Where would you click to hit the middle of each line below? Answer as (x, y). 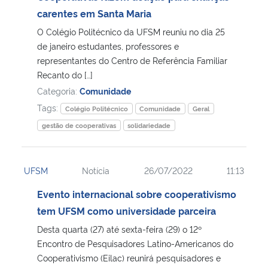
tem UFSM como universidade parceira (127, 210)
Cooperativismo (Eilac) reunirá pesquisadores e (129, 257)
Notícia (96, 170)
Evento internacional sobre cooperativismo (137, 194)
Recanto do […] (65, 74)
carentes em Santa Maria (94, 13)
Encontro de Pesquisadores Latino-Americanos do (135, 243)
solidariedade (149, 125)
